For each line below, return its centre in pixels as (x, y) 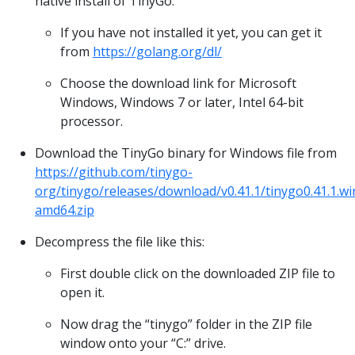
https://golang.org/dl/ (157, 51)
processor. (92, 121)
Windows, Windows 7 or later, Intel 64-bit (182, 102)
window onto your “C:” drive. (143, 343)
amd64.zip (65, 210)
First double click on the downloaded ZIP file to (198, 273)
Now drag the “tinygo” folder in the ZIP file (186, 324)
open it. (82, 292)
